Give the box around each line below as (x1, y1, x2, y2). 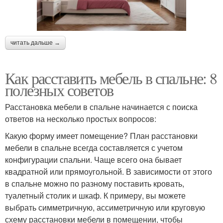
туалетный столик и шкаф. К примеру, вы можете (5, 190, 186, 202)
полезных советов (5, 79, 113, 101)
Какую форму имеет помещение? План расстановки (5, 130, 198, 142)
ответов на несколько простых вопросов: (5, 113, 156, 125)
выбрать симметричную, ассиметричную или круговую (5, 202, 205, 214)
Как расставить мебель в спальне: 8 (5, 67, 217, 89)
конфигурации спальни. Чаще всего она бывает (5, 154, 182, 166)
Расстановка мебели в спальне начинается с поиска (5, 101, 198, 113)
